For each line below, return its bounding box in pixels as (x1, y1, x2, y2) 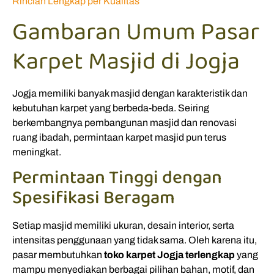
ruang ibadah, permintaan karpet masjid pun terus (12, 131, 226, 143)
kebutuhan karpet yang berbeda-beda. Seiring (12, 102, 209, 113)
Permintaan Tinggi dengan (12, 163, 222, 193)
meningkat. (12, 146, 61, 157)
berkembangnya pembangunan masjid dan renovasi (12, 117, 237, 128)
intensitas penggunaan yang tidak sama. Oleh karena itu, (12, 234, 257, 245)
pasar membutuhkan (12, 249, 104, 260)
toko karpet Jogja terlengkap (104, 249, 235, 260)
